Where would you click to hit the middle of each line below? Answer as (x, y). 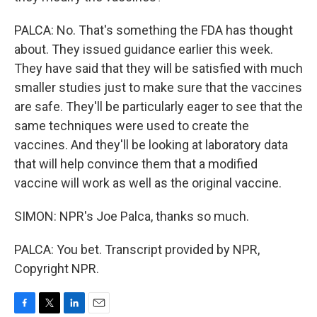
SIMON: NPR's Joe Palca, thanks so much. (132, 216)
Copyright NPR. (57, 269)
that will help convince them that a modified (136, 164)
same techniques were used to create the (132, 126)
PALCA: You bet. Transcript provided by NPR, (137, 249)
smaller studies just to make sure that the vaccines (158, 87)
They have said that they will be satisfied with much (158, 68)
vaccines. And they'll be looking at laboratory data (151, 145)
